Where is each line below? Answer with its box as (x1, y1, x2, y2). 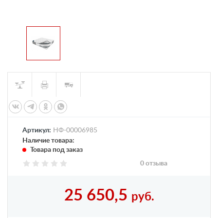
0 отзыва (140, 160, 168, 167)
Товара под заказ (29, 146, 83, 153)
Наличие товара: (22, 137, 74, 144)
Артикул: (22, 127, 51, 134)
